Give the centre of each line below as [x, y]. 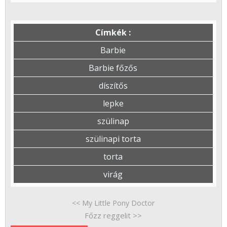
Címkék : [113, 33]
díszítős [113, 86]
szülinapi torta [113, 139]
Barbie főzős [113, 68]
